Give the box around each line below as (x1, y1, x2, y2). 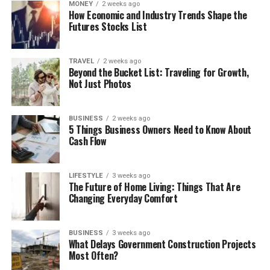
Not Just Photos (68, 76, 131, 91)
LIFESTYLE (68, 171, 103, 180)
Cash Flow (68, 133, 107, 148)
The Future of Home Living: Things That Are (68, 179, 240, 194)
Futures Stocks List (68, 19, 147, 34)
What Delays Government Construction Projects (68, 236, 256, 251)
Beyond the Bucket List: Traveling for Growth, (68, 64, 249, 80)
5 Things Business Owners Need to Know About (68, 122, 251, 137)
